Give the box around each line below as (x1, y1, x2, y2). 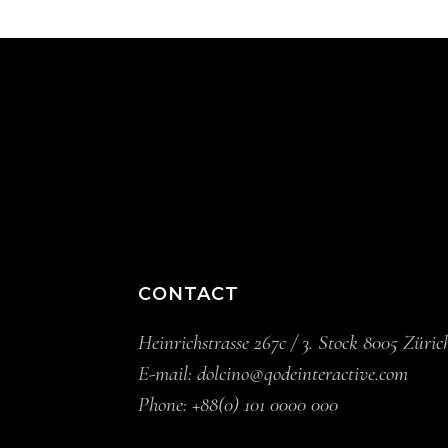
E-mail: (138, 361, 198, 386)
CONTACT (138, 283, 239, 305)
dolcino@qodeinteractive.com (197, 361, 409, 386)
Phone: (138, 392, 193, 417)
